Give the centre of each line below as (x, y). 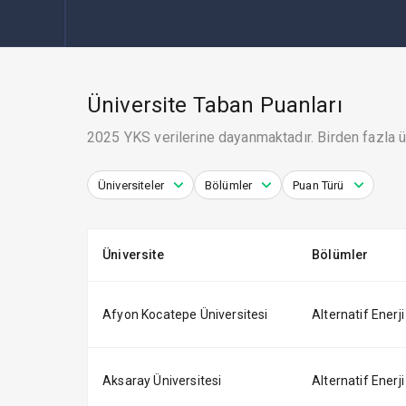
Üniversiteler (131, 185)
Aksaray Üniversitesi (162, 381)
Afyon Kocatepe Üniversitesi (185, 314)
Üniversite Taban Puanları (215, 105)
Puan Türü (319, 185)
